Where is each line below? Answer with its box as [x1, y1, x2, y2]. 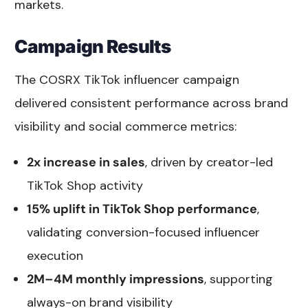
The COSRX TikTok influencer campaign [14, 71, 240, 88]
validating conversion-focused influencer [27, 223, 261, 241]
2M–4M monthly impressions [27, 270, 205, 287]
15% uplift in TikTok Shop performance [27, 200, 258, 217]
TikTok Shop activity [27, 177, 144, 194]
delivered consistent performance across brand [14, 94, 289, 111]
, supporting [204, 270, 274, 287]
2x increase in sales [27, 153, 146, 170]
